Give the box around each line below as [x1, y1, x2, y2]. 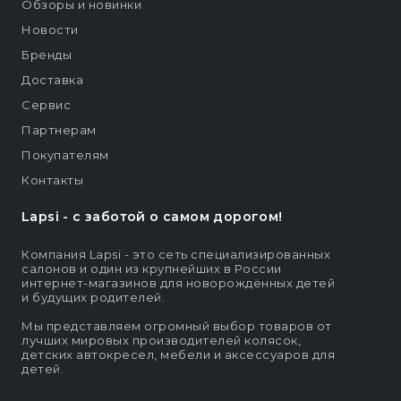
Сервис [21, 98, 71, 113]
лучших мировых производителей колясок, [21, 333, 301, 348]
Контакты [21, 173, 83, 188]
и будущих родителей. [21, 290, 165, 305]
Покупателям [21, 148, 109, 163]
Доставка [21, 73, 83, 88]
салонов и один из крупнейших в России [21, 261, 282, 277]
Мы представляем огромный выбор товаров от [21, 319, 332, 334]
